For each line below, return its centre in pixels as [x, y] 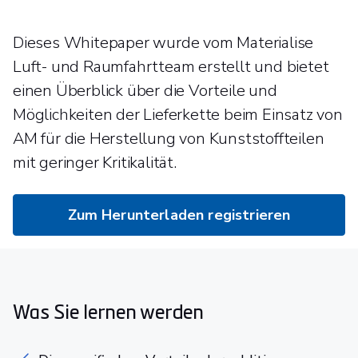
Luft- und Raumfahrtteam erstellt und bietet [171, 67]
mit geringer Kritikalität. [95, 163]
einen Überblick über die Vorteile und [145, 91]
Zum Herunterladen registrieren [179, 215]
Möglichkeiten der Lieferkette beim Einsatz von [178, 115]
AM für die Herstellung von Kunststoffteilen [169, 139]
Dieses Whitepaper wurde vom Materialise [163, 43]
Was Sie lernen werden [108, 311]
